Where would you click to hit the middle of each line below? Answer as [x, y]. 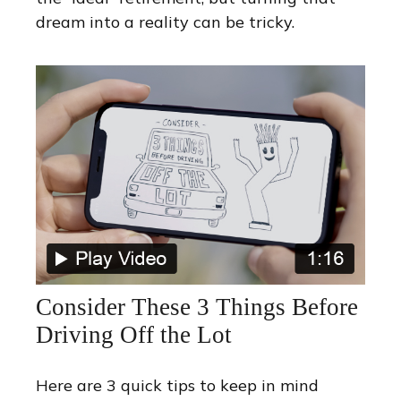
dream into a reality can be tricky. [165, 22]
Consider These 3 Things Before [197, 307]
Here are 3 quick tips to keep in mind [177, 386]
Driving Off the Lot [134, 335]
